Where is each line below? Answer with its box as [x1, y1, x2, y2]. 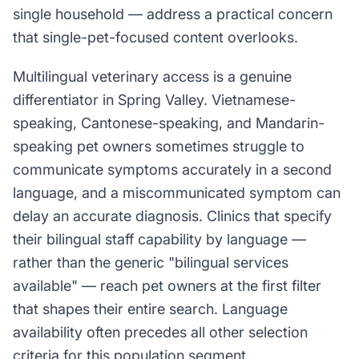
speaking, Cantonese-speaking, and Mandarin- [13, 115, 325, 131]
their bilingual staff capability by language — [13, 231, 306, 248]
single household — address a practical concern [13, 6, 333, 22]
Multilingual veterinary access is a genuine [13, 68, 292, 85]
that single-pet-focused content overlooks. [13, 29, 298, 46]
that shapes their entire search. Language [13, 301, 288, 317]
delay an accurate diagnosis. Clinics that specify [13, 208, 332, 224]
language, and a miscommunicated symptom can [13, 184, 341, 201]
